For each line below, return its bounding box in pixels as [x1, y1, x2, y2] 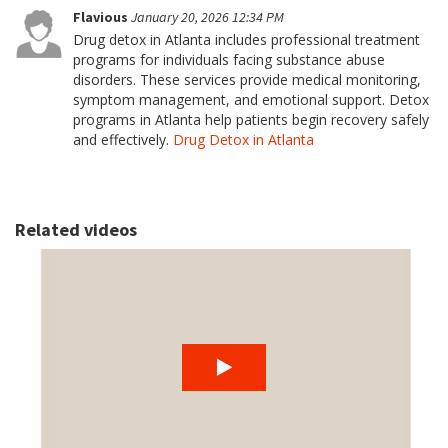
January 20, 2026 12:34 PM [131, 8, 284, 26]
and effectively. [73, 130, 173, 149]
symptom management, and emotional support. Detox [73, 90, 429, 109]
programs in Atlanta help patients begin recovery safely [73, 110, 429, 129]
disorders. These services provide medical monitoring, [73, 70, 421, 89]
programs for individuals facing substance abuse [73, 50, 385, 69]
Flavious [73, 8, 131, 26]
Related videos [15, 218, 137, 241]
